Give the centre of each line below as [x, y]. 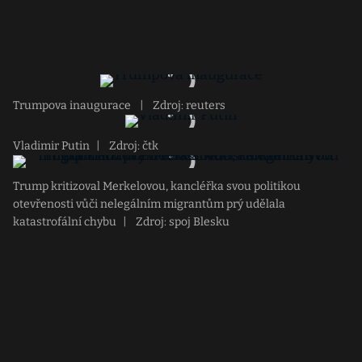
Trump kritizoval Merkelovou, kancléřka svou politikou [157, 186]
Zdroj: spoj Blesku [181, 222]
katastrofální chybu [65, 222]
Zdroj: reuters [188, 105]
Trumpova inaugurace [73, 105]
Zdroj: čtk [133, 146]
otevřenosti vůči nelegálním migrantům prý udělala [149, 204]
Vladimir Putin [51, 146]
